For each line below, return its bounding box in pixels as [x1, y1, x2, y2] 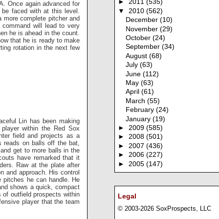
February [126, 106, 156, 114]
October [126, 34, 153, 42]
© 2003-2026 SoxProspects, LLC [118, 205, 211, 213]
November [126, 25, 160, 33]
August [126, 52, 150, 60]
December [126, 16, 160, 24]
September [126, 43, 162, 51]
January [126, 115, 153, 123]
